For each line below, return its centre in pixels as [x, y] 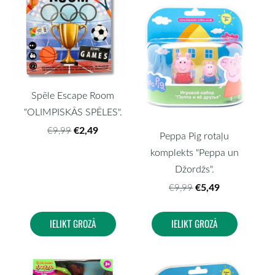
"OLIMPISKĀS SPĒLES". [73, 112]
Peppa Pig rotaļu [195, 136]
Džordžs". [194, 169]
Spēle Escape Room [73, 95]
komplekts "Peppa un [194, 153]
